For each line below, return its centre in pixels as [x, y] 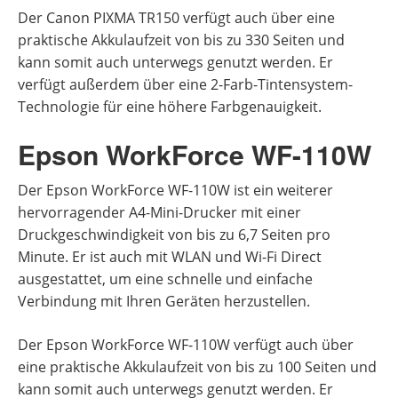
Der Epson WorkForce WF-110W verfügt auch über [186, 344]
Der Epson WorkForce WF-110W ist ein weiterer [175, 190]
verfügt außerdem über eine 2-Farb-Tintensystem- [185, 84]
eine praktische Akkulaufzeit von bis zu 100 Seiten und [197, 366]
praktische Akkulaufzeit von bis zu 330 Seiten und [181, 40]
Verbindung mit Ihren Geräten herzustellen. [164, 301]
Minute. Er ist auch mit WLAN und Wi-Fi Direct [170, 256]
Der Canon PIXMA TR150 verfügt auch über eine [176, 17]
